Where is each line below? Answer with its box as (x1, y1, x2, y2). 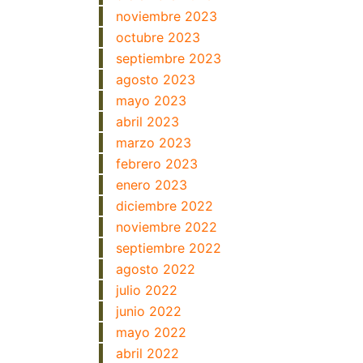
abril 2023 (116, 113, 179, 130)
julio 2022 (116, 282, 177, 298)
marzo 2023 (116, 135, 191, 151)
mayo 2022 (116, 324, 186, 340)
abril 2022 (116, 345, 179, 361)
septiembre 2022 (116, 240, 221, 256)
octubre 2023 (116, 29, 200, 45)
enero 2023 (116, 177, 187, 193)
